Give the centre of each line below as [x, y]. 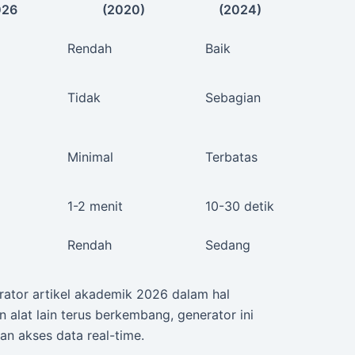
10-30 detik [240, 206]
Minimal [90, 157]
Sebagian [233, 98]
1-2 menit [95, 206]
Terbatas [231, 157]
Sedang [228, 245]
